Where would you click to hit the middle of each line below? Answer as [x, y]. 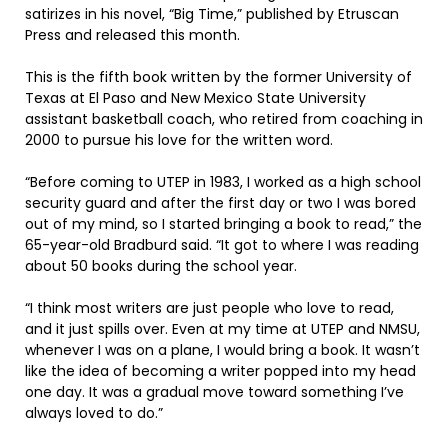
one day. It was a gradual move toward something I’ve [214, 392]
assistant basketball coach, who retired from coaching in [224, 119]
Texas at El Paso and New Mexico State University [195, 98]
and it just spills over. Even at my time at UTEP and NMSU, [222, 329]
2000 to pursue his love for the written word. [179, 140]
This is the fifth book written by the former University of [218, 77]
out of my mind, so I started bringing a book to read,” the [223, 224]
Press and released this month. [132, 35]
